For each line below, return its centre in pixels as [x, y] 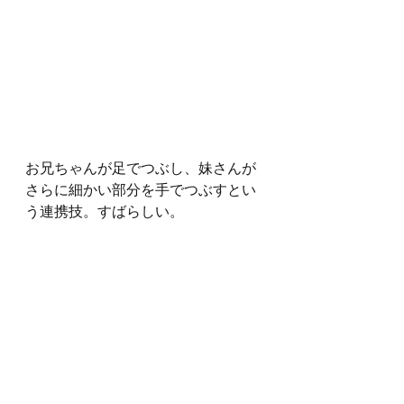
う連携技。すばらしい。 [105, 211]
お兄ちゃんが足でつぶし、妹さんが [141, 168]
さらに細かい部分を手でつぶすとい [141, 189]
